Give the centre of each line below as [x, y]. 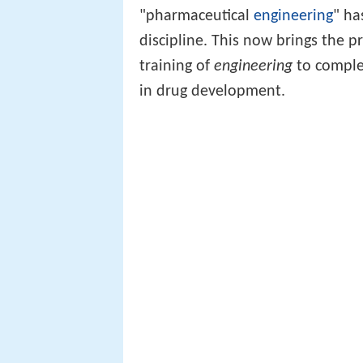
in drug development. [212, 92]
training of [177, 67]
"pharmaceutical [196, 17]
